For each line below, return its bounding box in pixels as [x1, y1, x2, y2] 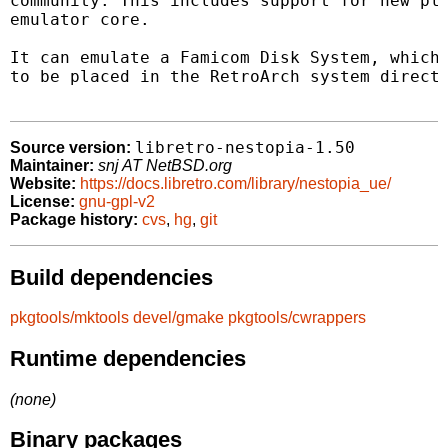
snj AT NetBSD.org [98, 157, 232, 175]
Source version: [10, 139, 131, 157]
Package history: [10, 211, 138, 229]
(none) [10, 390, 56, 408]
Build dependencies [10, 264, 213, 290]
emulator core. [10, 10, 150, 30]
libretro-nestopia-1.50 [135, 138, 355, 158]
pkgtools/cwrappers [228, 309, 366, 327]
